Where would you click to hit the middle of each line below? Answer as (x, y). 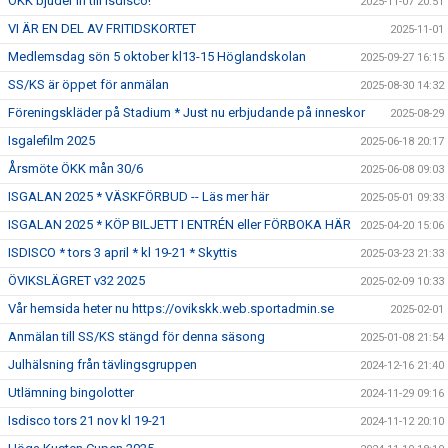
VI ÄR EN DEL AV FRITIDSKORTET (102, 28)
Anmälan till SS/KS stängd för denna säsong (136, 336)
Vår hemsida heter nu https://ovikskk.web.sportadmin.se (171, 308)
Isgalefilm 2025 (51, 140)
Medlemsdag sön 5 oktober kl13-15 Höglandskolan (157, 56)
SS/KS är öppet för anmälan (88, 84)
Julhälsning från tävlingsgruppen (102, 364)
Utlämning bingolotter (71, 392)
